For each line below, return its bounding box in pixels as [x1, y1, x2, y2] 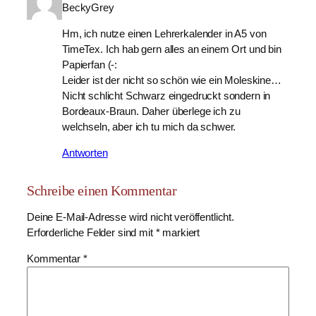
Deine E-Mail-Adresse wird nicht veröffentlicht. [27, 211, 235, 223]
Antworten [62, 147, 108, 159]
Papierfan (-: [62, 59, 118, 71]
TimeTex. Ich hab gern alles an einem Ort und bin [62, 44, 281, 56]
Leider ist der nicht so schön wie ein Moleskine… [62, 75, 281, 87]
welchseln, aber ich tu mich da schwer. [62, 121, 236, 133]
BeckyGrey [62, 2, 114, 14]
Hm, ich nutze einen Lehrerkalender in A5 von [62, 28, 267, 40]
